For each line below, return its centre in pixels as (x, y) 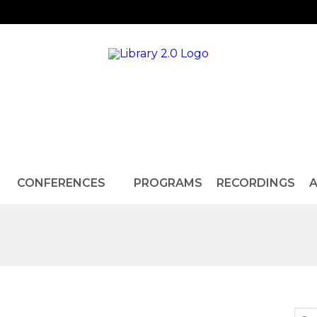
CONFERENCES (61, 183)
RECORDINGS (255, 183)
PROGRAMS (168, 183)
